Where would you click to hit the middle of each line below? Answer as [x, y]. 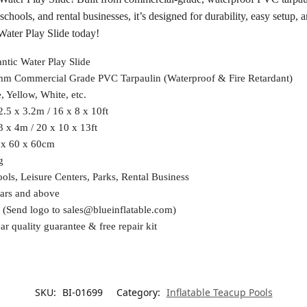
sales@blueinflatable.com [118, 209]
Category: [139, 293]
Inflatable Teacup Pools [219, 293]
